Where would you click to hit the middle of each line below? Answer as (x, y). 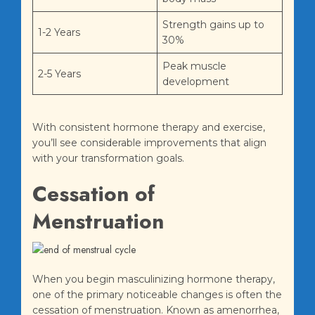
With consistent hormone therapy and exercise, (149, 128)
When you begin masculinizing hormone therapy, (154, 279)
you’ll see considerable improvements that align (149, 143)
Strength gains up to (213, 25)
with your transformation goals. (108, 159)
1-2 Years (59, 33)
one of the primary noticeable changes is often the (157, 295)
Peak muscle (194, 66)
